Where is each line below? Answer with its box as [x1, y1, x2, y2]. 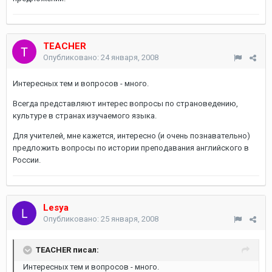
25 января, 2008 [101, 214, 158, 223]
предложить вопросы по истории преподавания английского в [13, 143, 249, 152]
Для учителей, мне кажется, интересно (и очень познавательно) [13, 131, 250, 140]
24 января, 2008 [101, 53, 158, 62]
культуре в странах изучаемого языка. [13, 111, 157, 120]
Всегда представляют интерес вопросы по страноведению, [13, 99, 238, 108]
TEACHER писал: [36, 245, 99, 254]
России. [13, 155, 41, 165]
